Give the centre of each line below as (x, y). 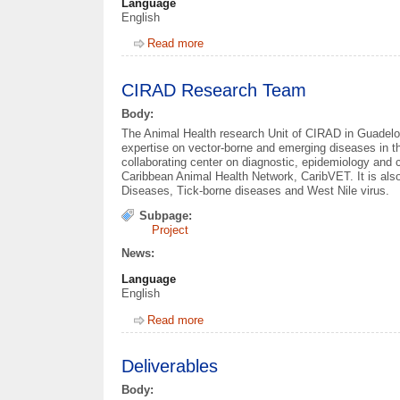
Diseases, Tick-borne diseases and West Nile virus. (258, 191)
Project (171, 230)
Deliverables (170, 367)
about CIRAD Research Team (280, 320)
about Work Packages (261, 44)
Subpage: (166, 216)
